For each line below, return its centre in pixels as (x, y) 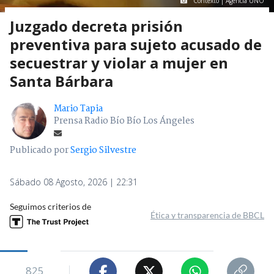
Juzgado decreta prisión (96, 26)
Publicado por (40, 151)
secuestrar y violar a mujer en (119, 63)
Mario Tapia (78, 109)
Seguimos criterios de (50, 207)
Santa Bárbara (61, 81)
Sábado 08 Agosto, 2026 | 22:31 (74, 182)
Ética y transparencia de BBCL (207, 215)
